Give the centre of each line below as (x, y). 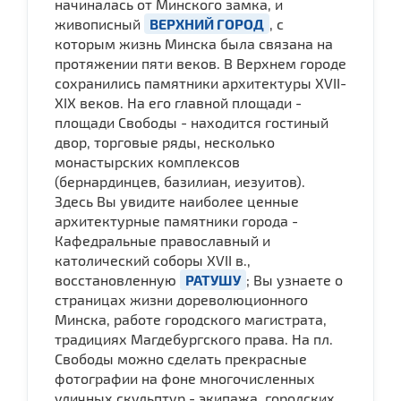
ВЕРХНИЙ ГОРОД (207, 23)
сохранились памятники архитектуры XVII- (200, 82)
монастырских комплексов (147, 161)
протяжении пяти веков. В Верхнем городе (200, 63)
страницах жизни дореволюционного (181, 299)
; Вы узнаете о (294, 279)
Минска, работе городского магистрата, (191, 319)
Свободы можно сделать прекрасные (181, 358)
